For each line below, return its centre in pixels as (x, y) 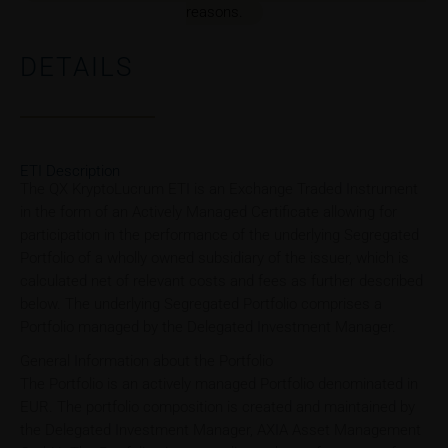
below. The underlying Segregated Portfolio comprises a (201, 304)
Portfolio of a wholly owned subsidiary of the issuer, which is (214, 258)
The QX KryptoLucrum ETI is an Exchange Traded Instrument (219, 189)
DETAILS (76, 67)
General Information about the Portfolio (146, 361)
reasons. (214, 12)
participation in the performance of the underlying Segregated (219, 235)
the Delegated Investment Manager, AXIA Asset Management (220, 430)
